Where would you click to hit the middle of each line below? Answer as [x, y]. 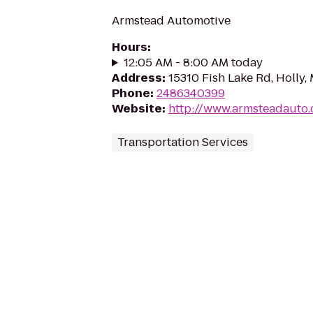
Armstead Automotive [171, 21]
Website [137, 109]
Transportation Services [183, 142]
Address [137, 78]
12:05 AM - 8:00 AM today [193, 63]
